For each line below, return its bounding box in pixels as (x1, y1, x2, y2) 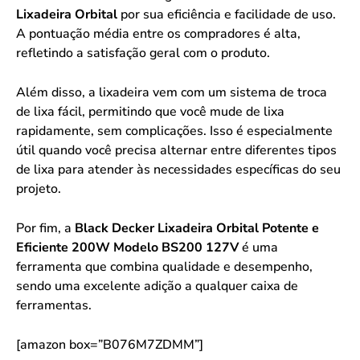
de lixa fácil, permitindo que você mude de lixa (16, 102, 284, 121)
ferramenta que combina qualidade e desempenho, (16, 257, 313, 276)
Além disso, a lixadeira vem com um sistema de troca (16, 83, 327, 101)
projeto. (16, 179, 61, 198)
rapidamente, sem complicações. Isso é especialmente (16, 121, 333, 140)
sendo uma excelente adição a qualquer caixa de (16, 276, 298, 295)
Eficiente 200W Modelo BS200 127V (16, 238, 239, 256)
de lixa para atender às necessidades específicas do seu (16, 160, 341, 178)
